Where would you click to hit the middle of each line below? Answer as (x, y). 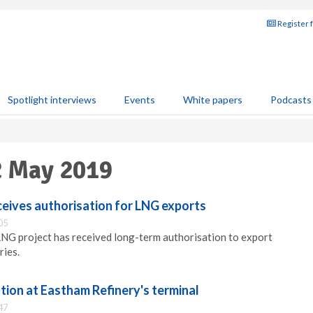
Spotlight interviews (52, 100)
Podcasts (291, 100)
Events (140, 100)
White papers (213, 100)
